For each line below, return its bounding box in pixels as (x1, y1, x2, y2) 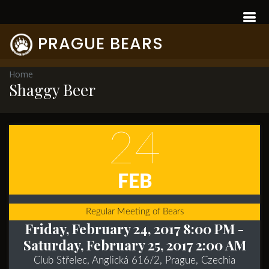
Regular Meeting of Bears (85, 207, 184, 216)
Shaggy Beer (9, 79, 95, 100)
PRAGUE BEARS (38, 32, 163, 55)
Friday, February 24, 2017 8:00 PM (25, 219, 235, 238)
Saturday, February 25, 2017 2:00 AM (23, 235, 246, 254)
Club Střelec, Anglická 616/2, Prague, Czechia (34, 255, 235, 265)
